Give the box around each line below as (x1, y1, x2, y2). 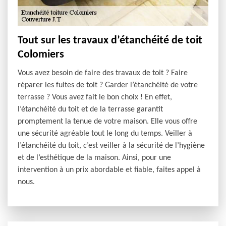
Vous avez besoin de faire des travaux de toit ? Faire (18, 69, 188, 77)
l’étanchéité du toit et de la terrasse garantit (18, 105, 163, 114)
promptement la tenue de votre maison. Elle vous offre (18, 117, 197, 126)
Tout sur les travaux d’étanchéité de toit (18, 34, 202, 46)
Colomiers (18, 48, 64, 61)
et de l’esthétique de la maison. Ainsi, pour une (18, 153, 171, 162)
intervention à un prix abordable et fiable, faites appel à (18, 165, 201, 174)
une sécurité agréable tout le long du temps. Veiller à (18, 129, 192, 138)
